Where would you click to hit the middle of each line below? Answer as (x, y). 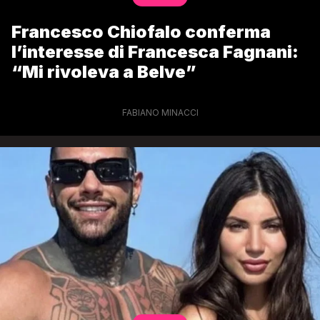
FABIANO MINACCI (160, 112)
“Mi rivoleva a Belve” (104, 71)
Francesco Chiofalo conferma (141, 31)
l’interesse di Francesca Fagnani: (155, 51)
